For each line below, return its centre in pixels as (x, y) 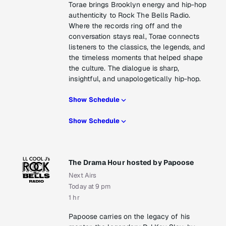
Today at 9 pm (90, 187)
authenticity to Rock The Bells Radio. (129, 15)
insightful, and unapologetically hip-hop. (135, 79)
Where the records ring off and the (125, 26)
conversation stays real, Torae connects (134, 37)
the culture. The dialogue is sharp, (124, 68)
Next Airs (83, 176)
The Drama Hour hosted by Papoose (131, 163)
